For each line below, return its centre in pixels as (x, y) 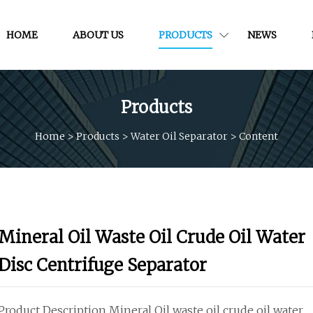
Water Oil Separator (179, 136)
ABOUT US (98, 35)
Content (259, 136)
